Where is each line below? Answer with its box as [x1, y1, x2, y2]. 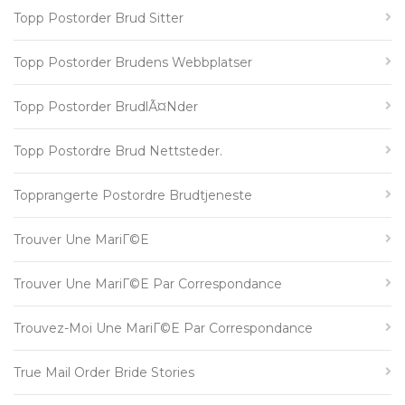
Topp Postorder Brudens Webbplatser [14, 54, 252, 71]
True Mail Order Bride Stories [14, 364, 194, 381]
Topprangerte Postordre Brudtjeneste [14, 187, 252, 203]
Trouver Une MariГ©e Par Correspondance [14, 276, 282, 292]
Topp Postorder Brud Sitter [14, 10, 184, 26]
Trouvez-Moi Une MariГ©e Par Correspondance [14, 320, 313, 336]
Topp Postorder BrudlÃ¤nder [14, 99, 198, 115]
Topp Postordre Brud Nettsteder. [14, 143, 222, 159]
